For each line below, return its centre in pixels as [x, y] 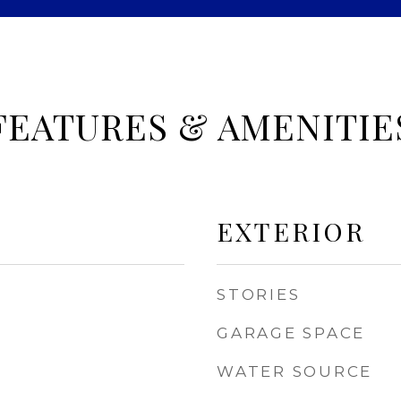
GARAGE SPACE [291, 333]
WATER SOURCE [294, 371]
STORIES [259, 294]
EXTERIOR [291, 231]
